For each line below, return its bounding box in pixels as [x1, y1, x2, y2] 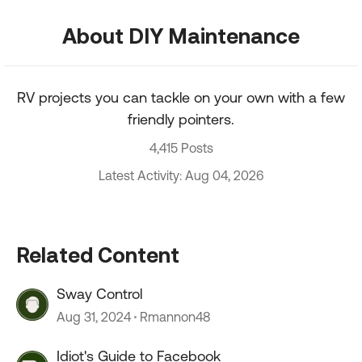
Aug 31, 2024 [57, 309, 131, 324]
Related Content [16, 242, 179, 267]
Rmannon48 [140, 309, 210, 324]
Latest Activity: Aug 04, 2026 [99, 168, 263, 183]
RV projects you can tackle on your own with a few [17, 89, 345, 106]
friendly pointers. [128, 111, 234, 128]
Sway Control [57, 285, 142, 302]
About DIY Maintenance [62, 23, 300, 48]
